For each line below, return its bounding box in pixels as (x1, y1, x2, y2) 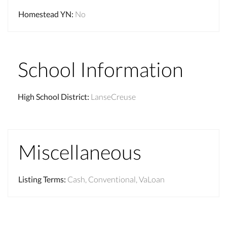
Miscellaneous (18, 139, 141, 164)
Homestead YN (18, 9, 71, 19)
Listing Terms (18, 174, 64, 184)
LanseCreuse (91, 91, 136, 101)
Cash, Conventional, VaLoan (67, 174, 165, 184)
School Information (18, 57, 183, 82)
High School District (18, 91, 87, 101)
